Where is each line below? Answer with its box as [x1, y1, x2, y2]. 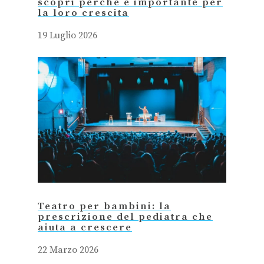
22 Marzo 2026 [38, 244, 98, 256]
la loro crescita [38, 6, 129, 19]
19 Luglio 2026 [38, 29, 97, 41]
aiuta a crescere [38, 222, 132, 235]
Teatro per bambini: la [38, 200, 171, 213]
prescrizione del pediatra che [38, 211, 213, 224]
